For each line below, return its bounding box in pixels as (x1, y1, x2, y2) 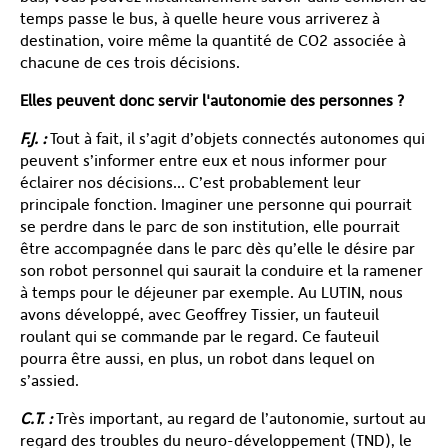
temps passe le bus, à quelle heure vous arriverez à (20, 8, 380, 28)
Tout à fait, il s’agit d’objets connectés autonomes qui (46, 128, 425, 148)
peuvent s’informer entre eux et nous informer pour (20, 150, 387, 170)
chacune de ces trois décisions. (20, 52, 240, 72)
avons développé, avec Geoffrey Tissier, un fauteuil (20, 304, 379, 324)
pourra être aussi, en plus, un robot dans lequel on (20, 348, 375, 368)
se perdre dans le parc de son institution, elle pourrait (20, 216, 400, 236)
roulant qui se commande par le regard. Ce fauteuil (20, 326, 379, 346)
